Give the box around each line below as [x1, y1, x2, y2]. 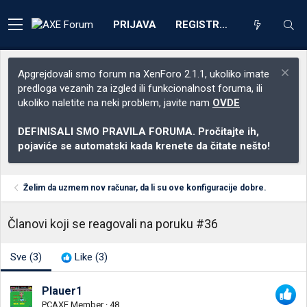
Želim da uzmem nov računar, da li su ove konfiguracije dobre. [23, 183, 267, 193]
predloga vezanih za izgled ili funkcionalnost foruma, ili [18, 82, 262, 95]
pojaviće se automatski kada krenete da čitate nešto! [18, 140, 270, 152]
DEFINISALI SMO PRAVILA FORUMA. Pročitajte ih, [18, 125, 259, 138]
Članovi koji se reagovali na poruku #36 [8, 217, 218, 231]
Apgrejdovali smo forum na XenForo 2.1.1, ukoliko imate [18, 68, 269, 80]
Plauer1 [42, 284, 82, 298]
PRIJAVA [113, 18, 156, 31]
